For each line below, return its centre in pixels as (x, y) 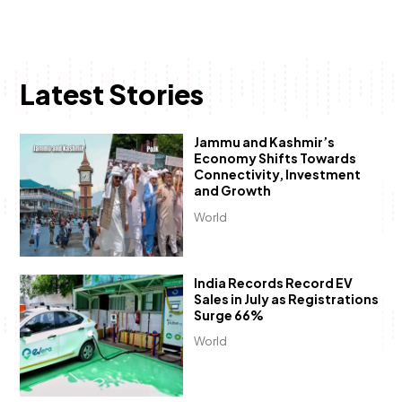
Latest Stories (111, 94)
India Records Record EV (273, 282)
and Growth (232, 191)
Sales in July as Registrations (286, 298)
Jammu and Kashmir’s (264, 142)
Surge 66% (228, 315)
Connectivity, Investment (277, 175)
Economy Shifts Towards (275, 158)
